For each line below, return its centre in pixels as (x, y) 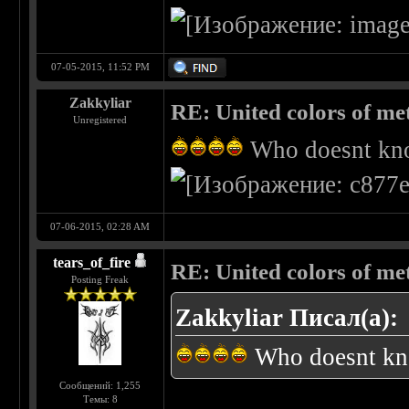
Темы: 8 (100, 399)
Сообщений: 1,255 (100, 386)
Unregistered (100, 120)
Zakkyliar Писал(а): (287, 318)
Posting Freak (100, 280)
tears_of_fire (91, 263)
